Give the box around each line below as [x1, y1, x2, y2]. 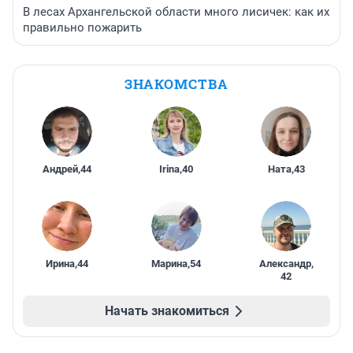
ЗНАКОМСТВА [124, 75, 229, 94]
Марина [151, 258, 188, 270]
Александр [258, 258, 311, 270]
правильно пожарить [23, 20, 142, 35]
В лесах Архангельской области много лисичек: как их [23, 5, 329, 20]
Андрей [42, 163, 78, 176]
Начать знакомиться [105, 303, 229, 319]
